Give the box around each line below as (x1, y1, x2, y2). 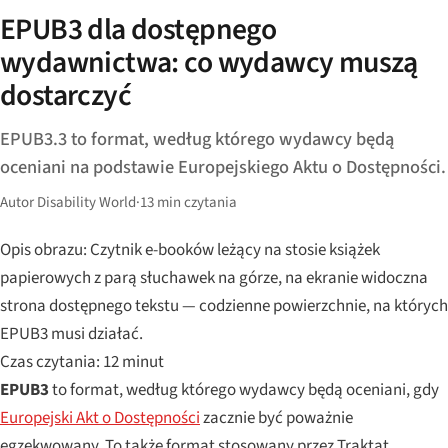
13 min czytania (140, 191, 237, 213)
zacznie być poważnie (200, 405, 353, 430)
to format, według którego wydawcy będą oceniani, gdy (49, 377, 439, 402)
